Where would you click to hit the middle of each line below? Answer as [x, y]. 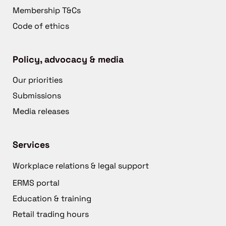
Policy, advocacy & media [68, 60]
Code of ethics [41, 26]
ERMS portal [36, 183]
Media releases [41, 111]
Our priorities [38, 80]
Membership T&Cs [47, 11]
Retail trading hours [51, 214]
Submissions [37, 96]
